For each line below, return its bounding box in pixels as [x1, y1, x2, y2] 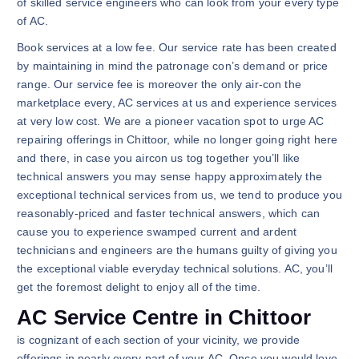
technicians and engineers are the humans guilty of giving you [17, 243, 337, 256]
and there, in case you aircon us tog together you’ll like [17, 151, 301, 164]
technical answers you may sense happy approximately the [17, 169, 322, 183]
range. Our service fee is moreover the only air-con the [17, 77, 301, 91]
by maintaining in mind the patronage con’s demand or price [17, 58, 329, 72]
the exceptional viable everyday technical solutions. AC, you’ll [17, 261, 333, 275]
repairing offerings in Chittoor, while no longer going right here [17, 132, 338, 146]
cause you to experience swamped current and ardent [17, 224, 297, 238]
